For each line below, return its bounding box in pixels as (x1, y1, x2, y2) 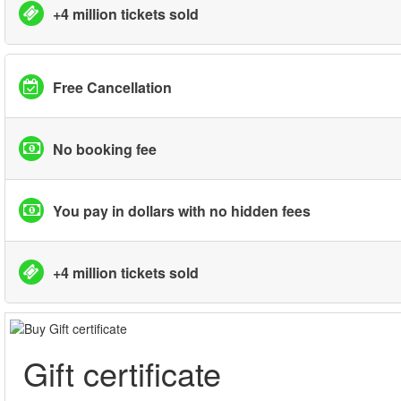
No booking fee (53, 138, 157, 159)
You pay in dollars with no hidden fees (53, 200, 311, 221)
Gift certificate (23, 350, 221, 397)
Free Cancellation (53, 76, 172, 98)
